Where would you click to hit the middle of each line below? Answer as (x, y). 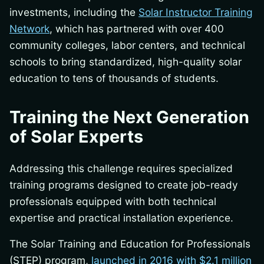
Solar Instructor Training (196, 12)
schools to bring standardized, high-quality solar (126, 61)
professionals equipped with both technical (113, 201)
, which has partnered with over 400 (137, 28)
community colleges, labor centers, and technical (127, 45)
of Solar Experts (76, 136)
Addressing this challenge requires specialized (121, 168)
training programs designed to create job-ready (124, 184)
